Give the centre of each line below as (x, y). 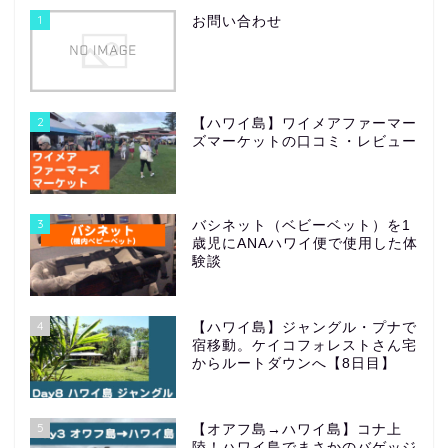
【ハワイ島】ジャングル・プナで (304, 327)
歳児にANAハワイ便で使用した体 (304, 244)
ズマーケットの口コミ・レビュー (304, 142)
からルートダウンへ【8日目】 (293, 363)
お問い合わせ (236, 22)
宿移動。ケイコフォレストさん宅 (304, 345)
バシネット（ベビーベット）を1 (301, 226)
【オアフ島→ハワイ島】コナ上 (296, 429)
